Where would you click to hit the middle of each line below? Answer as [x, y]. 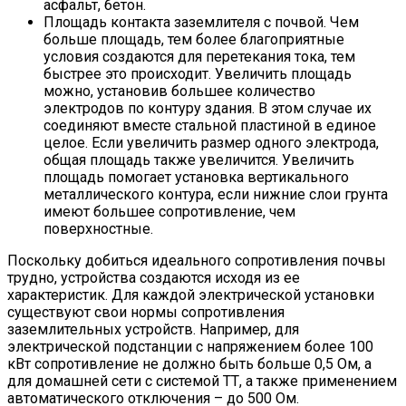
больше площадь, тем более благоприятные [194, 40]
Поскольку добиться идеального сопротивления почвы [197, 261]
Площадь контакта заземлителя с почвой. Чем [201, 23]
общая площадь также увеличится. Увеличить [199, 160]
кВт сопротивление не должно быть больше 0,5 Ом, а [189, 364]
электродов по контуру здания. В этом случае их [208, 109]
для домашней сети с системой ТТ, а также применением [202, 382]
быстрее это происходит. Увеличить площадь [198, 74]
